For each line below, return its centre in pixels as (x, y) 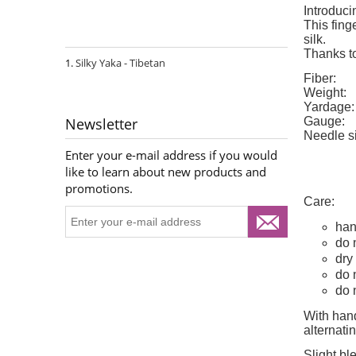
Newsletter (101, 124)
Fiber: (320, 79)
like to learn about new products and (166, 172)
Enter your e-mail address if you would (171, 155)
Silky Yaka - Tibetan (120, 63)
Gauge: (324, 122)
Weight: (325, 93)
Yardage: (329, 107)
